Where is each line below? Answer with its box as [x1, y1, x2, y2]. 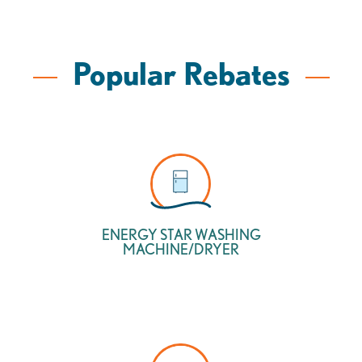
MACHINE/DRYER [123, 241, 239, 258]
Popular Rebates [72, 56, 290, 91]
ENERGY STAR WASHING [101, 226, 261, 243]
